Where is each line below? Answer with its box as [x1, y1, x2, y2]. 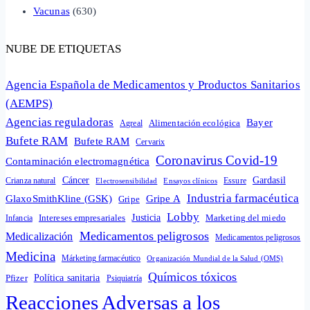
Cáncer [62, 175, 90, 186]
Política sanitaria [33, 273, 100, 284]
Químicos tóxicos [147, 270, 237, 284]
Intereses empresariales [38, 212, 126, 224]
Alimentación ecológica [148, 118, 241, 129]
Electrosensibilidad [95, 176, 158, 185]
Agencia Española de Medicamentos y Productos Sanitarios [6, 78, 300, 92]
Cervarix [136, 137, 165, 147]
